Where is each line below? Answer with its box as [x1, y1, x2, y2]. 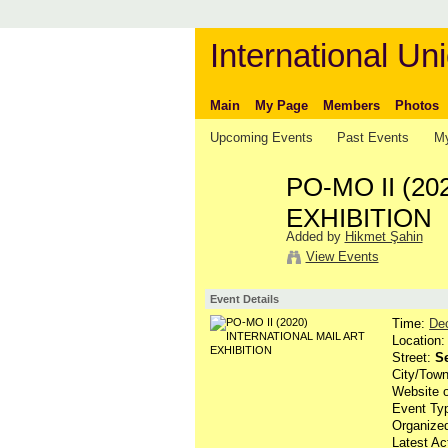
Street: [392, 349, 436, 365]
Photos [394, 97, 439, 113]
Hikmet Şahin [344, 228, 423, 244]
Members [322, 97, 380, 113]
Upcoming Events [209, 129, 313, 145]
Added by [285, 228, 345, 244]
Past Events [337, 129, 410, 145]
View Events [305, 248, 379, 264]
